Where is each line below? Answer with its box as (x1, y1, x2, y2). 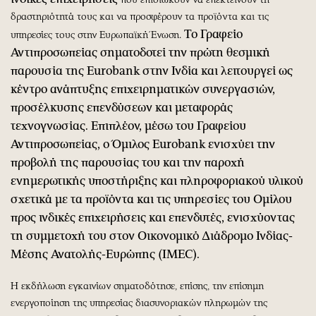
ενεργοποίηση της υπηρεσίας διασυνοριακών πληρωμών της (11, 296, 267, 309)
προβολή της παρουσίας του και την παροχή (11, 154, 245, 169)
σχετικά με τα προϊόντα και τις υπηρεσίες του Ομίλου (11, 191, 292, 206)
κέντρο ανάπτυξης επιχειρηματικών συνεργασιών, (11, 81, 275, 96)
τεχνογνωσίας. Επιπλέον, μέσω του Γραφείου (11, 118, 246, 133)
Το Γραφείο (184, 26, 243, 41)
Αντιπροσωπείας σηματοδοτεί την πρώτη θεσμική (11, 44, 270, 59)
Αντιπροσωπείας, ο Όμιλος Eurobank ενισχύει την (11, 136, 275, 151)
